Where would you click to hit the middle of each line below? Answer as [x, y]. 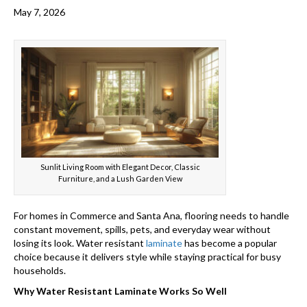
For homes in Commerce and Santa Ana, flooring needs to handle [151, 216]
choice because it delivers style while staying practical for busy [147, 257]
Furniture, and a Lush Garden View [120, 179]
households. [40, 271]
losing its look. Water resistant [80, 243]
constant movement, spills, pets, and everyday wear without [142, 230]
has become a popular [230, 243]
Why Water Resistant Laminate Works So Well [120, 291]
